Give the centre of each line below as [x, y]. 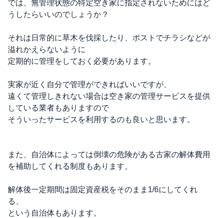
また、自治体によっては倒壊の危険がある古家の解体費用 [109, 154]
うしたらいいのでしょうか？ [58, 14]
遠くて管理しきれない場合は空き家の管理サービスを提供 [109, 96]
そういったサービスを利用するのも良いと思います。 [101, 119]
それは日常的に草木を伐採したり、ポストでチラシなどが [109, 38]
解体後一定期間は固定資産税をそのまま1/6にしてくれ [103, 190]
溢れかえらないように [47, 49]
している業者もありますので [58, 108]
